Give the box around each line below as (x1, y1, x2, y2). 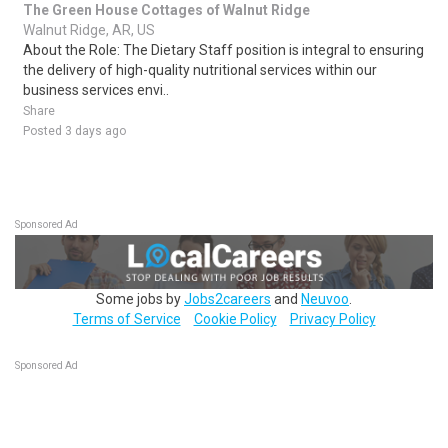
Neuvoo (301, 290, 349, 307)
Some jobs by (96, 290, 184, 307)
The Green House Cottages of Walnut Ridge (23, 2, 310, 18)
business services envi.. (23, 82, 169, 98)
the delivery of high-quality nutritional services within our (23, 62, 377, 78)
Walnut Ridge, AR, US (23, 22, 155, 38)
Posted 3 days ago (23, 124, 126, 138)
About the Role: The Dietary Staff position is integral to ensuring (23, 42, 424, 58)
